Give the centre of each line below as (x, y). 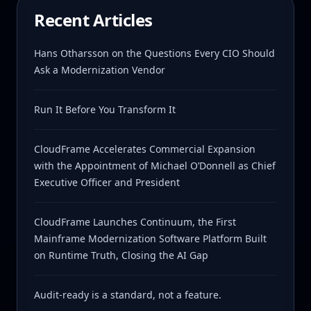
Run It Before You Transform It (105, 109)
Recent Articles (93, 19)
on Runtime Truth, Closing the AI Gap (121, 255)
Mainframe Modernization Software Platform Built (150, 238)
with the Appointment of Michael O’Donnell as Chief (155, 165)
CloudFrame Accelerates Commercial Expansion (145, 149)
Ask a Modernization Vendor (100, 69)
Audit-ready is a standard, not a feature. (128, 294)
